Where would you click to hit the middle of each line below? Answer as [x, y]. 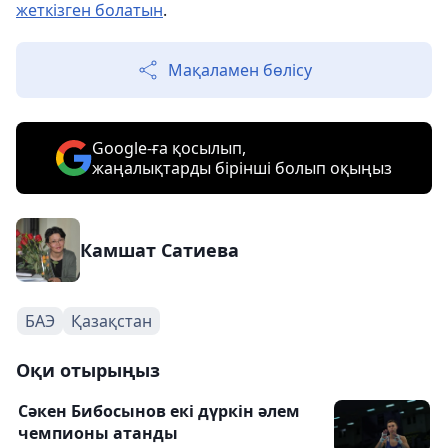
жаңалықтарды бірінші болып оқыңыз [242, 168]
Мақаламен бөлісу [240, 70]
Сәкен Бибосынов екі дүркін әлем [159, 411]
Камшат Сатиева [159, 250]
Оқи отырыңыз [88, 370]
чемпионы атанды [98, 433]
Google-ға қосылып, [169, 148]
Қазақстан [111, 321]
